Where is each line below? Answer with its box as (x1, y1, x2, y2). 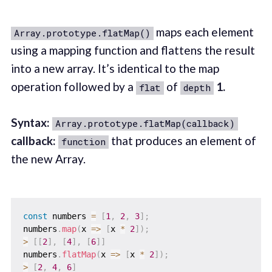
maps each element (153, 25, 254, 39)
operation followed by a (10, 80, 136, 94)
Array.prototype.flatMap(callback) (55, 117, 235, 129)
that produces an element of (108, 133, 256, 148)
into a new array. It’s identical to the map (10, 61, 219, 76)
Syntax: (10, 115, 50, 129)
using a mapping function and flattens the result (10, 43, 255, 58)
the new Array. (10, 151, 86, 166)
